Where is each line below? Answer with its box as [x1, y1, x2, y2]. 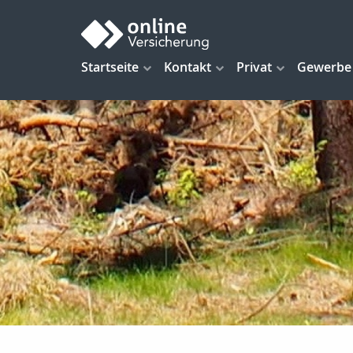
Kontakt [164, 58, 211, 76]
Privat [236, 58, 272, 76]
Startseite [81, 58, 139, 76]
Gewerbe [297, 58, 351, 76]
